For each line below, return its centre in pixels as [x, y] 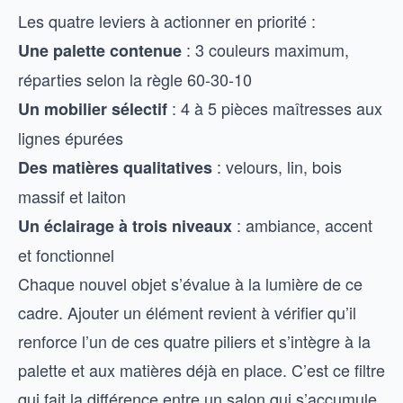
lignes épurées [71, 138]
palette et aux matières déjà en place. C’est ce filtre [201, 370]
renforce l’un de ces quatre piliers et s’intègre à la [194, 341]
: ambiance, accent [302, 225]
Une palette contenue [100, 50]
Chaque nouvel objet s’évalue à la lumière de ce [190, 283]
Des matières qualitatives [115, 167]
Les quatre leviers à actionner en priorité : [167, 21]
